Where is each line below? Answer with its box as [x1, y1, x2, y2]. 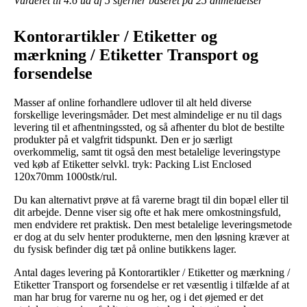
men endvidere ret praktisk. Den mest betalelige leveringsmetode [14, 218, 292, 230]
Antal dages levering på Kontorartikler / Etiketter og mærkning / [14, 266, 290, 278]
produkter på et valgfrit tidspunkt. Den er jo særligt [14, 133, 232, 145]
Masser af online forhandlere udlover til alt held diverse [14, 96, 251, 108]
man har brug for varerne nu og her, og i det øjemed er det [14, 291, 263, 303]
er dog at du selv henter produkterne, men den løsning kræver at [14, 230, 289, 243]
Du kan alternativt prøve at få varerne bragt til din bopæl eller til [14, 193, 288, 206]
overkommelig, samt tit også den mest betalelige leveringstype [14, 145, 280, 158]
